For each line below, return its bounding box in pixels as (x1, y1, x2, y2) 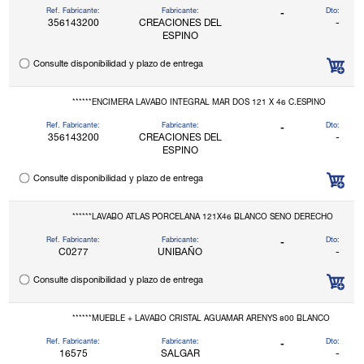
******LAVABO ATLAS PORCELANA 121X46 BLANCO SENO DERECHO (71, 214, 333, 223)
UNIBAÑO (158, 248, 203, 258)
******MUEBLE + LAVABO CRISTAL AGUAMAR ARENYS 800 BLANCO (71, 315, 330, 324)
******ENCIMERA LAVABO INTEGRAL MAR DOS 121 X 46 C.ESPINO (71, 99, 326, 108)
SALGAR (160, 349, 200, 360)
